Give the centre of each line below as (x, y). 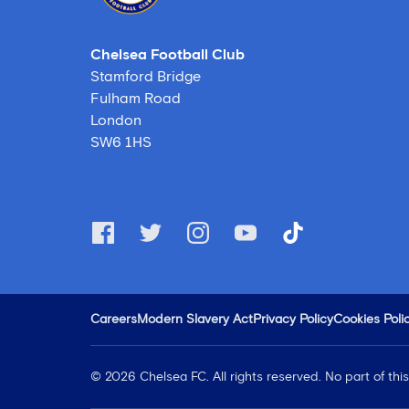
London (116, 121)
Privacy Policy (293, 320)
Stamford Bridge (146, 77)
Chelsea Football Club (168, 55)
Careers (114, 320)
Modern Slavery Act (195, 320)
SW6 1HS (121, 142)
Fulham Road (136, 99)
